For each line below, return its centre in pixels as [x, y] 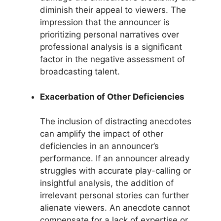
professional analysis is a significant [111, 47]
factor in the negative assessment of [112, 59]
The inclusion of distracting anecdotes [116, 122]
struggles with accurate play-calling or [115, 171]
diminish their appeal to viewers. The [113, 10]
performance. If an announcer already [115, 159]
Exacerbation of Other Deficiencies [112, 96]
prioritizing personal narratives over [110, 35]
